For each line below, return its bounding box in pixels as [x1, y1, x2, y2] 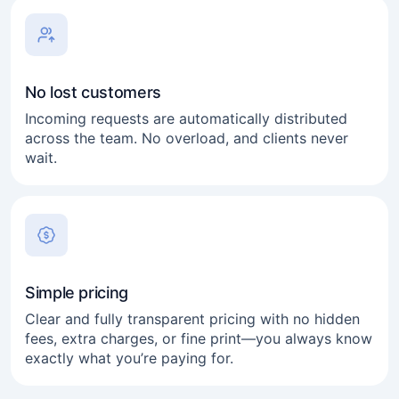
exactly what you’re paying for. [25, 349, 233, 367]
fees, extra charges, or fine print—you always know [25, 330, 372, 347]
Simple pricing [25, 283, 128, 302]
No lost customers [25, 83, 161, 102]
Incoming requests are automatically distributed [25, 110, 347, 127]
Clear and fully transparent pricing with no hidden [25, 310, 360, 328]
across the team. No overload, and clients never [25, 129, 348, 147]
